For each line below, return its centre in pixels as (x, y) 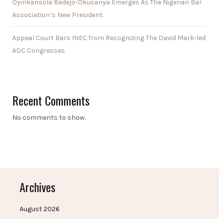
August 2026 (40, 209)
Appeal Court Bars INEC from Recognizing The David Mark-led (109, 38)
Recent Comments (51, 100)
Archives (37, 187)
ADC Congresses (39, 51)
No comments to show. (49, 118)
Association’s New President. (58, 15)
